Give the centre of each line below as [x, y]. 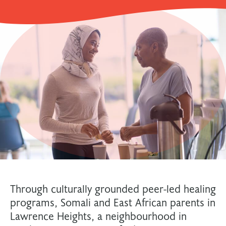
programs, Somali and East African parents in [113, 202]
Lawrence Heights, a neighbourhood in [98, 216]
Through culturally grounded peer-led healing [113, 188]
